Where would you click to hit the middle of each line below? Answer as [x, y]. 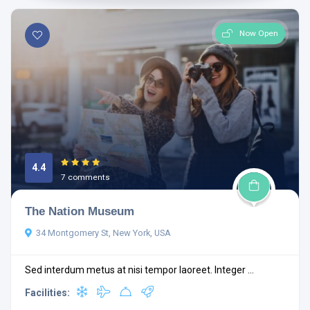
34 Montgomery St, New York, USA [103, 233]
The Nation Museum [80, 211]
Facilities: [47, 293]
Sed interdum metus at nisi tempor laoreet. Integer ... [139, 270]
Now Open [259, 33]
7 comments [85, 177]
